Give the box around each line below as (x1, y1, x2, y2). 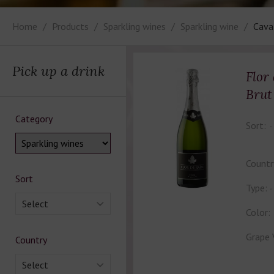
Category (15, 113, 53, 125)
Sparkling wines (103, 20, 166, 32)
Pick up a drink (12, 62, 105, 80)
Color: (245, 206, 270, 218)
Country (15, 234, 47, 246)
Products (52, 20, 89, 32)
